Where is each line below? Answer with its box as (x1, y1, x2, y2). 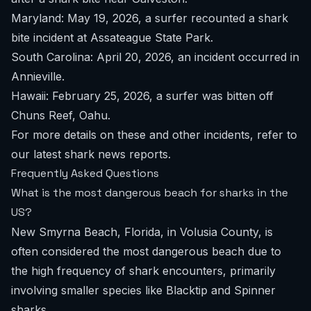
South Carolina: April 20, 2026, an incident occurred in (11, 50, 299, 64)
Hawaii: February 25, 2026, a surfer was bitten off (11, 89, 274, 103)
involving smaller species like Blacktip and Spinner (11, 283, 276, 297)
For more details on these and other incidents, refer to (11, 128, 297, 142)
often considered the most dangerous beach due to (11, 244, 281, 258)
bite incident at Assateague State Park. (11, 31, 213, 44)
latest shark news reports (33, 147, 168, 161)
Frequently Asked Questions (11, 166, 159, 180)
